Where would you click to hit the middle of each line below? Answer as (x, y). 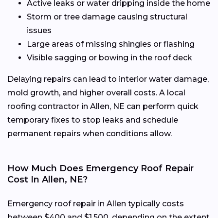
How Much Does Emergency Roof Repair (100, 168)
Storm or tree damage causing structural (107, 17)
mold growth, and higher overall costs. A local (96, 92)
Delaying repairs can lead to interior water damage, (108, 79)
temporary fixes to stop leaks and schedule (93, 120)
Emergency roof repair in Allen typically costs (96, 203)
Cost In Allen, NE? (47, 179)
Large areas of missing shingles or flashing (111, 44)
